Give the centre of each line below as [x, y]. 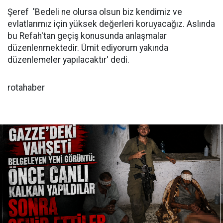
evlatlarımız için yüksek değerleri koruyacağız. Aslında [111, 24]
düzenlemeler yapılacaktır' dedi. [68, 59]
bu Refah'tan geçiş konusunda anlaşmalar [87, 36]
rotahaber [26, 87]
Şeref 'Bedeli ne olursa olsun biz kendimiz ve [95, 12]
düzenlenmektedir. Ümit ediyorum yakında [88, 48]
